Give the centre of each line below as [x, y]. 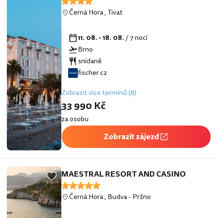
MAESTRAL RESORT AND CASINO [124, 174]
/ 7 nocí [137, 38]
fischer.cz [92, 73]
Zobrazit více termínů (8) [99, 93]
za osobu [75, 119]
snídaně [90, 61]
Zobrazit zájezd [131, 137]
